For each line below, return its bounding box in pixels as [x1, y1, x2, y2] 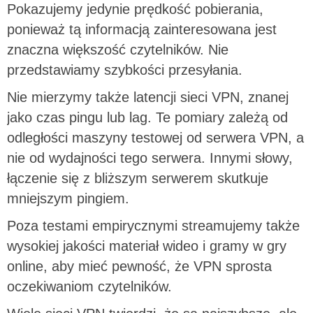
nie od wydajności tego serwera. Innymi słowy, [7, 150, 293, 166]
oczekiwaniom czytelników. [7, 278, 172, 294]
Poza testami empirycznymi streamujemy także [7, 217, 300, 233]
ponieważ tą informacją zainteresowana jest [7, 21, 277, 37]
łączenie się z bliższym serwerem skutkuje [7, 170, 268, 186]
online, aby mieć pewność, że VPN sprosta [7, 258, 272, 274]
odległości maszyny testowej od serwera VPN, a [7, 129, 304, 145]
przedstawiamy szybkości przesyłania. [7, 61, 242, 78]
